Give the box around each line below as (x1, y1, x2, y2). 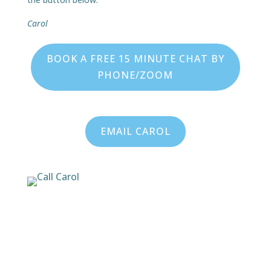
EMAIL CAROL (100, 125, 171, 138)
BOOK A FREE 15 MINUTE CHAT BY (46, 52, 224, 65)
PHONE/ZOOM (97, 68, 174, 82)
